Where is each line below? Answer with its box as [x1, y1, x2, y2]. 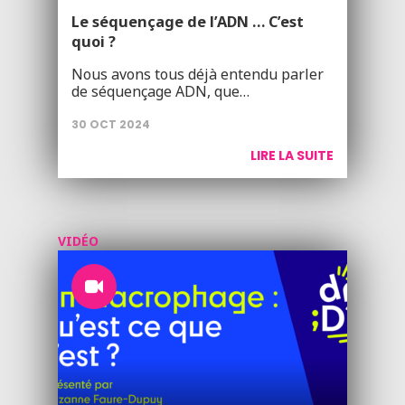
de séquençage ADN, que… [71, 81, 250, 101]
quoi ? [71, 32, 116, 52]
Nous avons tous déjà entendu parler [71, 64, 324, 84]
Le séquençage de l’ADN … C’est [71, 12, 304, 32]
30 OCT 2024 [71, 117, 150, 132]
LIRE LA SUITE [250, 146, 334, 165]
